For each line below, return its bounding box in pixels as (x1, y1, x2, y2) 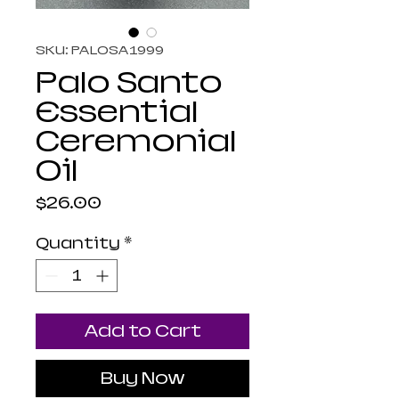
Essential (36, 95, 198, 129)
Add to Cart (84, 322, 201, 341)
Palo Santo (36, 66, 223, 100)
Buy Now (100, 369, 185, 388)
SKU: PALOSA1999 (36, 43, 164, 58)
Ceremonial (36, 125, 236, 159)
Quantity (36, 235, 120, 253)
